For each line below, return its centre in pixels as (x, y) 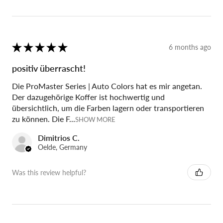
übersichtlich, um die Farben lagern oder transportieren (108, 108)
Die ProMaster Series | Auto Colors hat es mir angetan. (107, 86)
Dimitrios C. (59, 138)
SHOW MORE (95, 119)
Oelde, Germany (62, 147)
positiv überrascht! (49, 68)
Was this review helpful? (49, 172)
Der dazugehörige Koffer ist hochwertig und (88, 97)
